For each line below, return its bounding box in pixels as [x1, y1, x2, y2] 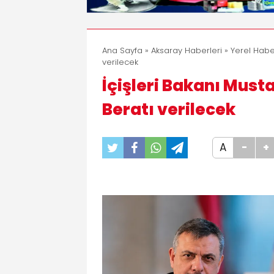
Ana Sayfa [102, 44, 143, 56]
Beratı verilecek [102, 98, 235, 120]
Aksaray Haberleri [151, 44, 222, 56]
